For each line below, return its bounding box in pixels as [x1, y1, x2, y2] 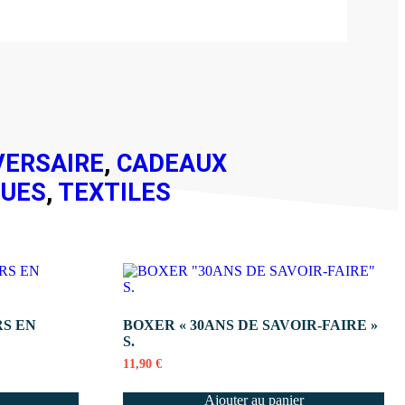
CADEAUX [117, 149, 228, 179]
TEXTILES [58, 178, 172, 208]
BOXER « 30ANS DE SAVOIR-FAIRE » [123, 317, 379, 334]
